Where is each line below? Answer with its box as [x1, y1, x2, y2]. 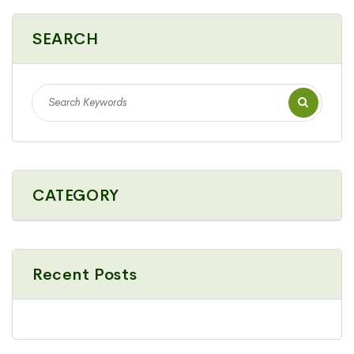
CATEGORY [32, 186, 119, 205]
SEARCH [32, 29, 99, 49]
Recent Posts [32, 265, 137, 284]
